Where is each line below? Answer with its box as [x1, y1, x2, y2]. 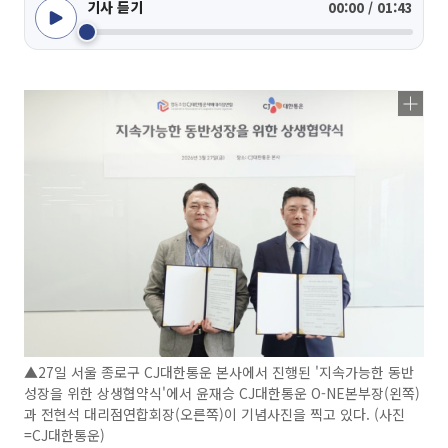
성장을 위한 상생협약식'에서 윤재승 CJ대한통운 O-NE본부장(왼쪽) [24, 382, 420, 403]
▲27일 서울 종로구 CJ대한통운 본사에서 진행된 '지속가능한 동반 [24, 361, 414, 382]
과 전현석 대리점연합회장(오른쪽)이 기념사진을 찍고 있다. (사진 [24, 403, 405, 424]
